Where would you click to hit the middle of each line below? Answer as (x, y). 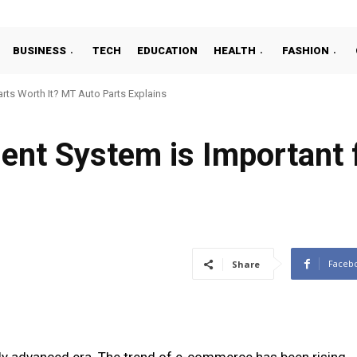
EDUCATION (167, 50)
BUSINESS (39, 50)
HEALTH (235, 50)
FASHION (306, 50)
